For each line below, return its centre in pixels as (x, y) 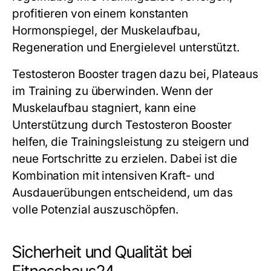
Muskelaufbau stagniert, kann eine (104, 108)
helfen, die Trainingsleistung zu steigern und (131, 142)
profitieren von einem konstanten (100, 13)
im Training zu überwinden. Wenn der (113, 91)
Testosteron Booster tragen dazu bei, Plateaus (135, 74)
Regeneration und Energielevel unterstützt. (126, 47)
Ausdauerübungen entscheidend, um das (122, 192)
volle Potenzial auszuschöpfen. (96, 209)
